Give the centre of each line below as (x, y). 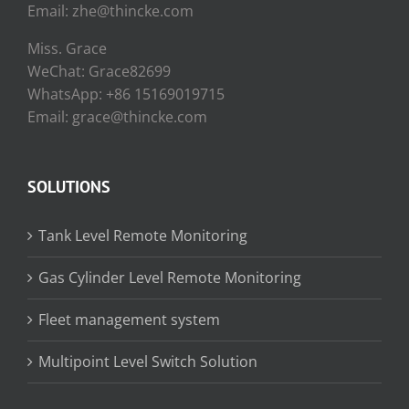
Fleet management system (129, 320)
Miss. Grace (67, 49)
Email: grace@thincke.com (117, 117)
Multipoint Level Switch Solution (148, 362)
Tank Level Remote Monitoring (143, 236)
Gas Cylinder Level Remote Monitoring (170, 278)
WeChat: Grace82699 (99, 72)
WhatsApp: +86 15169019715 (126, 94)
